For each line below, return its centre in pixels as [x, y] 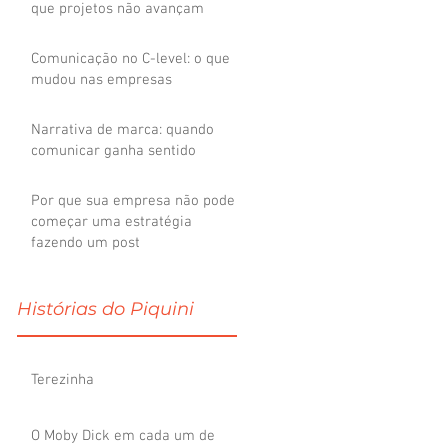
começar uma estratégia [111, 222]
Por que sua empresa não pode [133, 201]
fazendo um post [85, 243]
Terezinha [62, 380]
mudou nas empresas [101, 80]
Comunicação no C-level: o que [130, 59]
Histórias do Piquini [105, 309]
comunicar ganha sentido [113, 151]
